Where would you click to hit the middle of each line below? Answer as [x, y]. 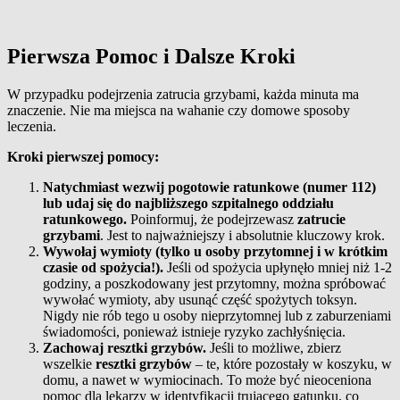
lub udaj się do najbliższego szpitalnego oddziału [188, 204]
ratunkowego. [85, 220]
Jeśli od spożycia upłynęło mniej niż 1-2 [278, 268]
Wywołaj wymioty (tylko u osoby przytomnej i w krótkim [215, 252]
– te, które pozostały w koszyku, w [292, 364]
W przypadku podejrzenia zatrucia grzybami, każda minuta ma [183, 95]
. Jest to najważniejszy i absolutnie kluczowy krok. [242, 236]
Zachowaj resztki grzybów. [125, 348]
